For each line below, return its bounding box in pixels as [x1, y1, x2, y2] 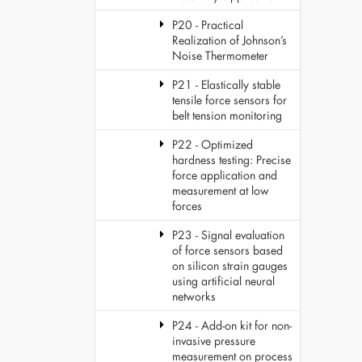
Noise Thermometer [172, 48, 268, 63]
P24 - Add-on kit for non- [172, 318, 292, 333]
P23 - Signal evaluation [172, 227, 284, 242]
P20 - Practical [172, 17, 243, 32]
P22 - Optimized [172, 137, 253, 152]
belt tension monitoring [172, 107, 282, 123]
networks [172, 288, 216, 304]
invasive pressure [172, 333, 255, 348]
